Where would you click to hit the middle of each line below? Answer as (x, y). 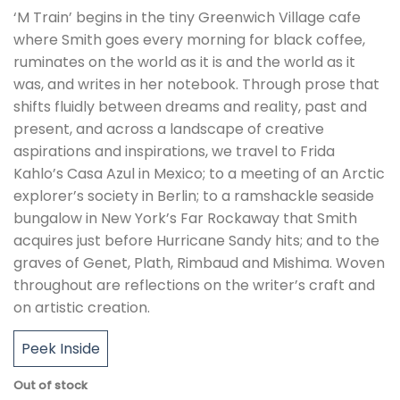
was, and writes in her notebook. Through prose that (196, 85)
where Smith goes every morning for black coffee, (189, 40)
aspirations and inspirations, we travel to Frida (174, 152)
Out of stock (50, 386)
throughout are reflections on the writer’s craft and (194, 286)
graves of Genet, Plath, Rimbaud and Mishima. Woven (199, 263)
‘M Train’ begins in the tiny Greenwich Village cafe (187, 18)
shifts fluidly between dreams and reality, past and (190, 107)
